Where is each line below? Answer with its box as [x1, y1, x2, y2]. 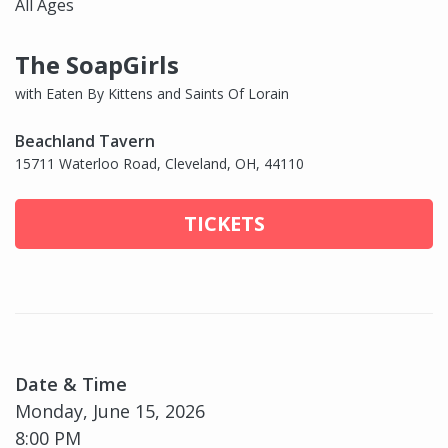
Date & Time [15, 372, 127, 397]
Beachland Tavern [15, 130, 155, 153]
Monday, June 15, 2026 [15, 399, 205, 424]
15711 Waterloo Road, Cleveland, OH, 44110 [15, 154, 304, 174]
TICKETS [183, 210, 265, 238]
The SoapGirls [15, 48, 179, 82]
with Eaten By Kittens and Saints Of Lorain [15, 84, 289, 104]
